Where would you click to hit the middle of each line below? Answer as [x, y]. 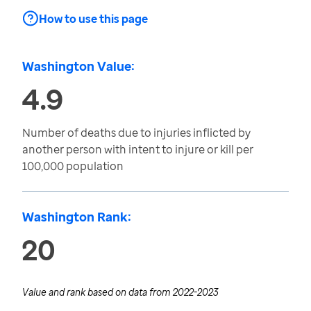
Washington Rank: [77, 217]
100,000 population [73, 166]
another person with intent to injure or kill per [138, 149]
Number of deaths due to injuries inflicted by [136, 133]
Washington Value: [78, 66]
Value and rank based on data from [98, 292]
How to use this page [93, 19]
